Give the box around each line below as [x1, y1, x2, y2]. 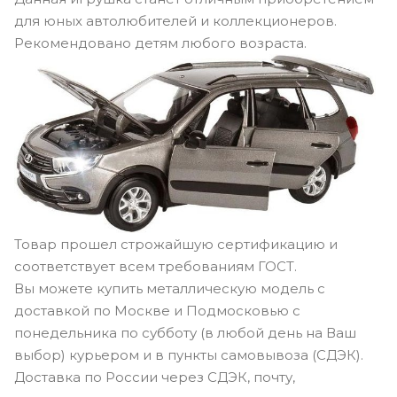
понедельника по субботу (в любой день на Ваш [14, 323, 356, 341]
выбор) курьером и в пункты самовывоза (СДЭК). [14, 346, 363, 363]
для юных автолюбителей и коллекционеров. [14, 12, 337, 29]
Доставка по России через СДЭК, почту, [14, 368, 295, 385]
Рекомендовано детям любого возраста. [14, 34, 310, 51]
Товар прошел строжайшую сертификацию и [14, 235, 338, 253]
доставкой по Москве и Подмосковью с [14, 301, 300, 319]
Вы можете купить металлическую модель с [14, 279, 325, 297]
